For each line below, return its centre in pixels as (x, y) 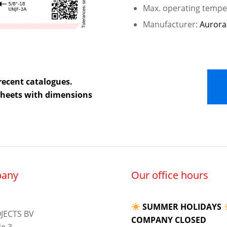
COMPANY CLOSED (169, 220)
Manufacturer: (172, 25)
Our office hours (170, 175)
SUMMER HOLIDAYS (182, 207)
